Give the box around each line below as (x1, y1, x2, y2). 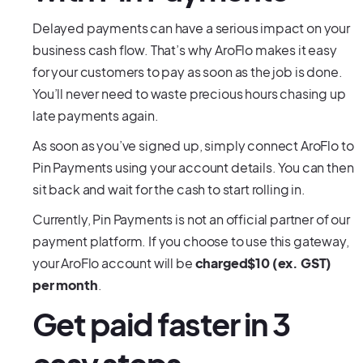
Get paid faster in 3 (32, 305, 290, 343)
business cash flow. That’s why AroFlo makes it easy (32, 41, 337, 58)
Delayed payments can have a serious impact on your (32, 19, 350, 36)
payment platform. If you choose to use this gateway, (32, 233, 349, 250)
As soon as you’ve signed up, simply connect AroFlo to (32, 137, 354, 154)
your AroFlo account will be (32, 254, 193, 271)
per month (32, 276, 98, 293)
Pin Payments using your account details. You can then (32, 159, 354, 176)
